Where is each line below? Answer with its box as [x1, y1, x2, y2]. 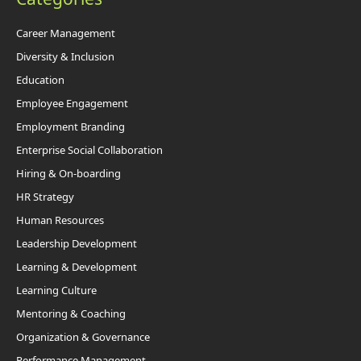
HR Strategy [16, 192, 74, 202]
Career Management [16, 28, 115, 39]
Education [16, 75, 64, 85]
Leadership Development [16, 239, 137, 249]
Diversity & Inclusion [16, 52, 114, 62]
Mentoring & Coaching [16, 309, 126, 319]
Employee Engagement [16, 98, 128, 109]
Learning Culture [16, 285, 97, 296]
